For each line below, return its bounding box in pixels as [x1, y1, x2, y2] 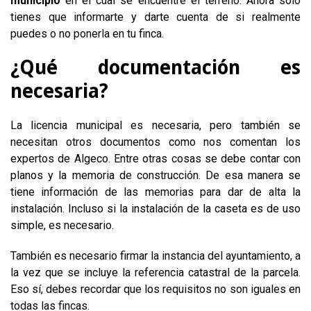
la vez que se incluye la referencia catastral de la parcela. [10, 266, 301, 279]
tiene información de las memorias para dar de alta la [10, 185, 301, 199]
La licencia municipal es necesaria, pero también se [10, 119, 301, 132]
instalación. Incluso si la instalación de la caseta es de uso [10, 202, 301, 215]
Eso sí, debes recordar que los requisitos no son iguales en [10, 283, 301, 296]
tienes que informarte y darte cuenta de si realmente [10, 10, 301, 24]
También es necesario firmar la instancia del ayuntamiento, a [10, 249, 301, 262]
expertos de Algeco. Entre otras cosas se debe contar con [10, 152, 301, 165]
